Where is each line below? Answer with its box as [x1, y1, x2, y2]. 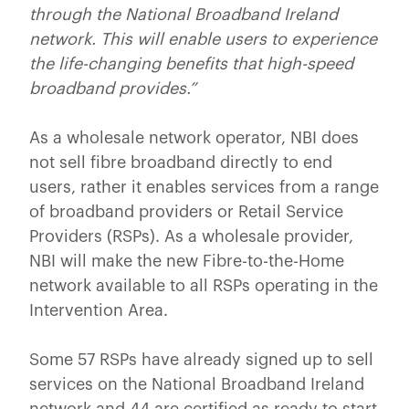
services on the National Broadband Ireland [29, 375, 364, 393]
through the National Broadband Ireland [29, 5, 338, 23]
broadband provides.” [29, 79, 196, 97]
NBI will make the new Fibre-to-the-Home [29, 252, 344, 269]
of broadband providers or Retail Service [29, 203, 343, 220]
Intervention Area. [29, 301, 178, 319]
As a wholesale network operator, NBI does [29, 129, 359, 146]
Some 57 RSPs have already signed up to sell [29, 351, 373, 368]
